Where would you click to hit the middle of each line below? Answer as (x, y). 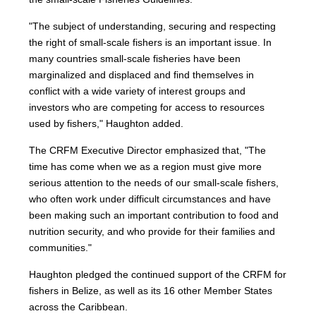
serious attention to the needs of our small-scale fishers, (154, 183)
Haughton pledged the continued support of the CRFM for (158, 274)
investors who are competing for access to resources (147, 107)
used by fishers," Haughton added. (107, 123)
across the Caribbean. (79, 307)
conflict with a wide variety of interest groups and (138, 91)
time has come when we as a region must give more (146, 166)
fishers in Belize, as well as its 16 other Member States (151, 291)
